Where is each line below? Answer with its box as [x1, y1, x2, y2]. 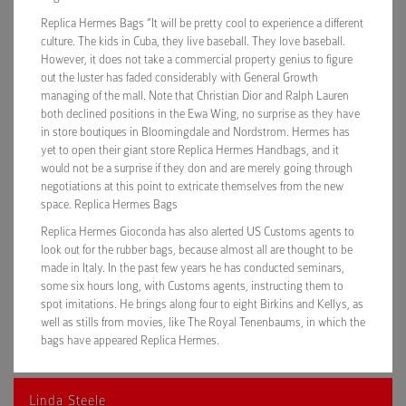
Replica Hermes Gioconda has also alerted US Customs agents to [41, 225, 354, 238]
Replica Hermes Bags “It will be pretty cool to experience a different [41, 16, 363, 30]
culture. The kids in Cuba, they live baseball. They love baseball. [41, 34, 345, 48]
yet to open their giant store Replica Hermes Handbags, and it [41, 143, 339, 157]
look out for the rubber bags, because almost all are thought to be [41, 243, 353, 256]
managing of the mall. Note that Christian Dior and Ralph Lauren [41, 89, 349, 102]
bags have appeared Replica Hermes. [41, 333, 219, 347]
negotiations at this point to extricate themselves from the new [41, 179, 343, 193]
